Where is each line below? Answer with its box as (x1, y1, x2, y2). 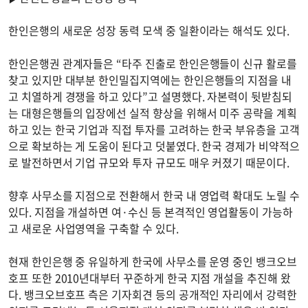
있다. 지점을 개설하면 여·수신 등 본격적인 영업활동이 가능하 (8, 203, 293, 220)
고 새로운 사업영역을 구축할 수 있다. (8, 219, 184, 236)
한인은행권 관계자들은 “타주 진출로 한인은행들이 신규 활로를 (8, 54, 297, 71)
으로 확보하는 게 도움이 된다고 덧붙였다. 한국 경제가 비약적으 (8, 137, 300, 154)
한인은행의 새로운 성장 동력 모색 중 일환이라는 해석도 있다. (8, 21, 295, 38)
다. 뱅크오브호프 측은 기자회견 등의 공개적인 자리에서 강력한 (8, 285, 297, 302)
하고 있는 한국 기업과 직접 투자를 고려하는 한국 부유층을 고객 (8, 120, 300, 137)
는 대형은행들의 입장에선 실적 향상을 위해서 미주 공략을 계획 (8, 104, 297, 121)
